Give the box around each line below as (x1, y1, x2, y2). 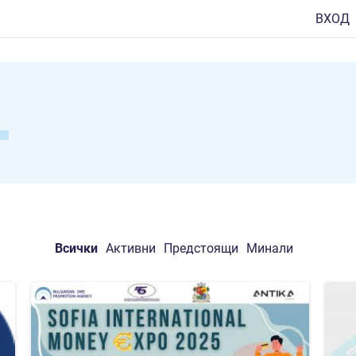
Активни (106, 240, 156, 256)
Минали (246, 240, 293, 256)
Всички (55, 240, 98, 256)
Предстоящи (164, 240, 238, 256)
